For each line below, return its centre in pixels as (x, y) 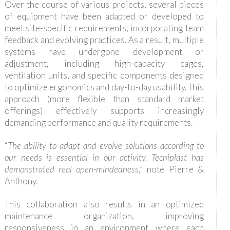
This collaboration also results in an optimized (104, 204)
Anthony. (21, 181)
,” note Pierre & (171, 169)
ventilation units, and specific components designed (104, 75)
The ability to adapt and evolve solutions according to (106, 145)
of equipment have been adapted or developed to (104, 16)
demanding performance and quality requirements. (98, 122)
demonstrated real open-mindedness (72, 169)
